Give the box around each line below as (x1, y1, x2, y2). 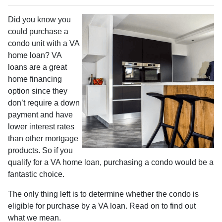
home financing (8, 74, 62, 83)
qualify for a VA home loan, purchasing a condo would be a (8, 158, 214, 166)
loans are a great (8, 62, 67, 71)
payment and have (8, 110, 73, 119)
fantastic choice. (8, 169, 66, 178)
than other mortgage (8, 134, 78, 143)
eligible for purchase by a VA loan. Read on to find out (8, 201, 196, 210)
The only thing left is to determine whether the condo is (8, 189, 199, 198)
